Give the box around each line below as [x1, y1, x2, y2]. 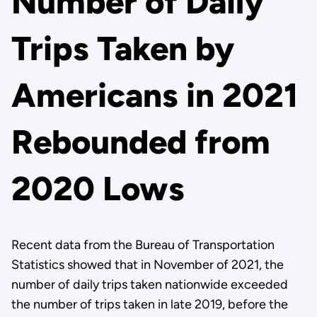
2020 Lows [11, 168, 185, 209]
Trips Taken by [11, 28, 234, 69]
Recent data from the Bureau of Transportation [11, 237, 275, 253]
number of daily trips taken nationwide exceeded [11, 277, 288, 292]
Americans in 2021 [11, 75, 298, 116]
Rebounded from [11, 122, 270, 163]
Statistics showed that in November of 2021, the [11, 257, 284, 272]
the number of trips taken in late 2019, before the [11, 296, 288, 312]
